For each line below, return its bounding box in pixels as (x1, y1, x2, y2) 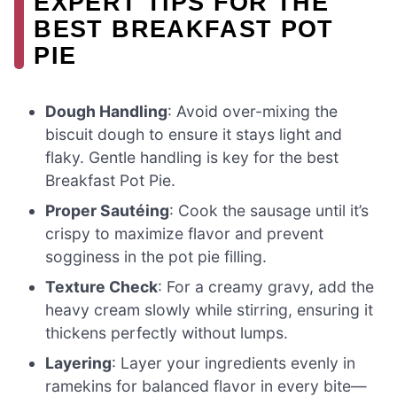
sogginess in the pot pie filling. (45, 247, 268, 267)
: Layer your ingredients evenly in (112, 354, 356, 373)
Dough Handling (45, 102, 168, 121)
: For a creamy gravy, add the (158, 277, 375, 297)
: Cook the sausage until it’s (169, 201, 370, 221)
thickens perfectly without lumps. (45, 323, 289, 343)
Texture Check (45, 277, 159, 297)
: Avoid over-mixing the (167, 102, 339, 121)
